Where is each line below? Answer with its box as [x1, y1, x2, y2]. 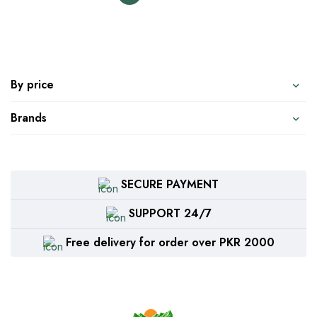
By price [11, 76, 54, 93]
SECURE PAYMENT [121, 176, 219, 192]
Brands [11, 110, 47, 126]
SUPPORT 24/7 [128, 205, 212, 221]
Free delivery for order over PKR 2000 [65, 234, 275, 250]
